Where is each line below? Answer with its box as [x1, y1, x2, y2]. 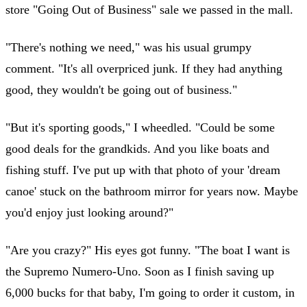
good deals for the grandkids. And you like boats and [5, 141, 269, 156]
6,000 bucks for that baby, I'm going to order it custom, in [5, 285, 295, 299]
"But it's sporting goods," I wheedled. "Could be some [5, 120, 275, 134]
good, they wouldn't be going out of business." [5, 82, 237, 97]
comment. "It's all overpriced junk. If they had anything [5, 61, 282, 75]
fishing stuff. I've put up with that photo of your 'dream [5, 162, 280, 177]
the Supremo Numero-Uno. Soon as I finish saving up [5, 264, 274, 278]
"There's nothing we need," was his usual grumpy [5, 40, 251, 54]
